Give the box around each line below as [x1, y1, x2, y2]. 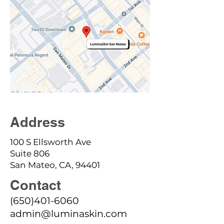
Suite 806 [10, 148, 49, 158]
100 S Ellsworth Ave [10, 137, 91, 147]
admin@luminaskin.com [10, 208, 127, 219]
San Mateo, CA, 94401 [10, 160, 100, 170]
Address [10, 114, 65, 130]
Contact [10, 177, 61, 193]
